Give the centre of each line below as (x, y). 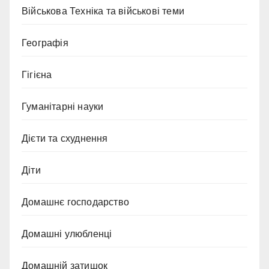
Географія (45, 43)
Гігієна (37, 75)
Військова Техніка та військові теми (103, 11)
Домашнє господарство (75, 202)
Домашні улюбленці (67, 234)
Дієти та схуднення (65, 139)
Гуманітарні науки (63, 107)
